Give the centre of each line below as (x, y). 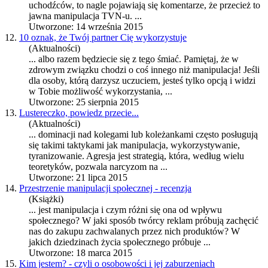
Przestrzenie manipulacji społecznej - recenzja (105, 188)
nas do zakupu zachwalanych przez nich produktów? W (134, 232)
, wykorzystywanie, (203, 145)
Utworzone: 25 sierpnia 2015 (84, 102)
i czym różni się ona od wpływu (160, 210)
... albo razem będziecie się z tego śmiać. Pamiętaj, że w (134, 59)
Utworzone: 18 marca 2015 (80, 253)
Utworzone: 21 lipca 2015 (78, 178)
